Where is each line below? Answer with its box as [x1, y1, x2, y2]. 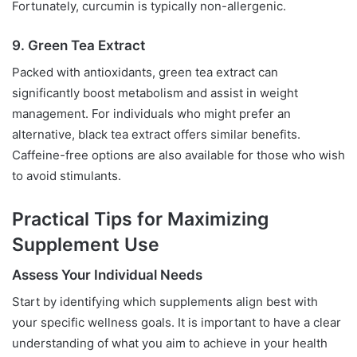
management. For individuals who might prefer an [12, 105, 291, 121]
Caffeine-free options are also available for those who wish [12, 147, 345, 163]
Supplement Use [12, 233, 159, 256]
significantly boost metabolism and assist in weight [12, 84, 298, 100]
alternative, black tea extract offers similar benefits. [12, 126, 300, 142]
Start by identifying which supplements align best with [12, 293, 318, 309]
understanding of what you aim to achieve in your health [12, 335, 328, 351]
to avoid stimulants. [12, 167, 121, 183]
